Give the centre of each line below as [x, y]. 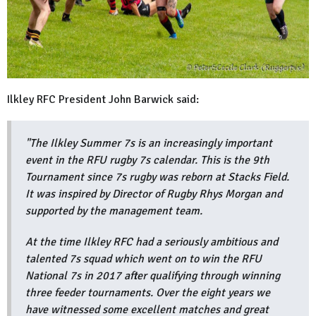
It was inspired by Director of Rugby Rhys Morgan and [154, 194]
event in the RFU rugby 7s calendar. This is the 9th [147, 160]
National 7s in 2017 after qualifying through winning [153, 275]
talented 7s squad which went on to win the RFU [144, 259]
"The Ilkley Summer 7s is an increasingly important [149, 143]
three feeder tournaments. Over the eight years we [148, 292]
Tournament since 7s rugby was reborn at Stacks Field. [157, 177]
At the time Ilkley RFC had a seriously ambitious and [152, 242]
